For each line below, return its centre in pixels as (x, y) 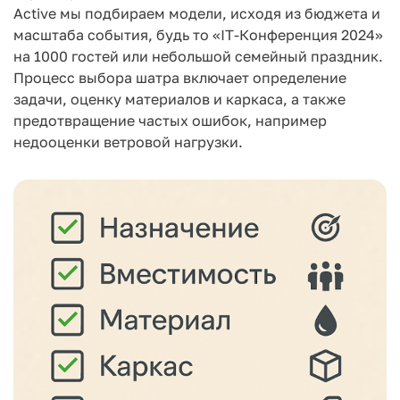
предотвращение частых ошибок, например (170, 121)
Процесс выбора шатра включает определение (180, 78)
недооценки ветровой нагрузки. (128, 142)
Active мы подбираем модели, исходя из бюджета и (197, 13)
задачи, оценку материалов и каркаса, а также (179, 99)
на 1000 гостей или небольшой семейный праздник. (198, 56)
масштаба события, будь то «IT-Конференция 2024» (198, 35)
